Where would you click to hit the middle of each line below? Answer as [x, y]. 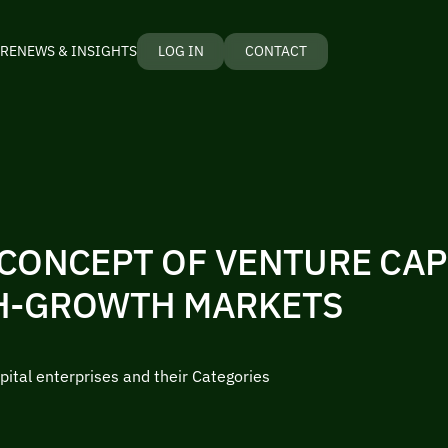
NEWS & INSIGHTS [76, 51]
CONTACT [276, 51]
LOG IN [180, 51]
